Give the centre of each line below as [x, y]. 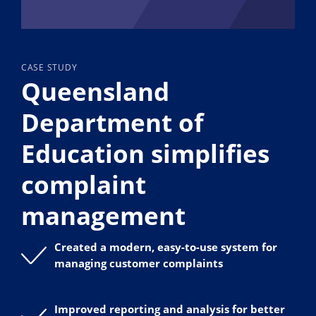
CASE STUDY [49, 68]
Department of [112, 122]
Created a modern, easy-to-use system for [166, 247]
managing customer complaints [139, 263]
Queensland [95, 91]
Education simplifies [145, 153]
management [103, 215]
